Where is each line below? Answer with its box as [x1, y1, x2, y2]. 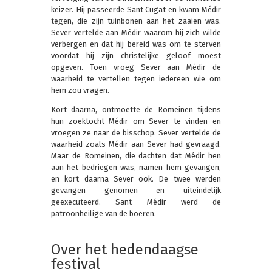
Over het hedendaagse [51, 240, 199, 258]
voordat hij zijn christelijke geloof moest [51, 50, 221, 60]
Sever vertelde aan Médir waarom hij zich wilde [51, 27, 221, 37]
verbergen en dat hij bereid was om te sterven [51, 39, 221, 49]
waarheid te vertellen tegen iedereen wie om [51, 73, 221, 83]
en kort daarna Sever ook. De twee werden [51, 174, 221, 183]
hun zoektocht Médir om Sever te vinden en [51, 116, 221, 126]
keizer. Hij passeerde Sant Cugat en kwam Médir [51, 4, 221, 14]
